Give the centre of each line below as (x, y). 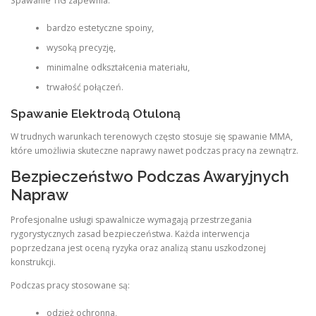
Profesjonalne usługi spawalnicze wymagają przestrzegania (131, 220)
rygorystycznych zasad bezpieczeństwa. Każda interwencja (130, 234)
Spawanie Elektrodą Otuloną (96, 113)
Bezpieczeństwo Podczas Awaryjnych (150, 177)
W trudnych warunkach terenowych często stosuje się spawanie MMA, (152, 136)
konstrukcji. (33, 262)
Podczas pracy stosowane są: (70, 286)
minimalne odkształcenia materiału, (118, 67)
